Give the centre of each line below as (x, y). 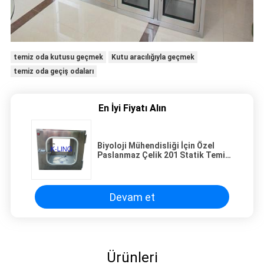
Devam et (132, 197)
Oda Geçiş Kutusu (132, 165)
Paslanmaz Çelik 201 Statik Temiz (164, 155)
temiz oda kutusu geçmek (58, 57)
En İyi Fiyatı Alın (132, 108)
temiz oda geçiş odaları (53, 72)
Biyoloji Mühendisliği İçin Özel (156, 146)
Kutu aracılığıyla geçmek (153, 57)
